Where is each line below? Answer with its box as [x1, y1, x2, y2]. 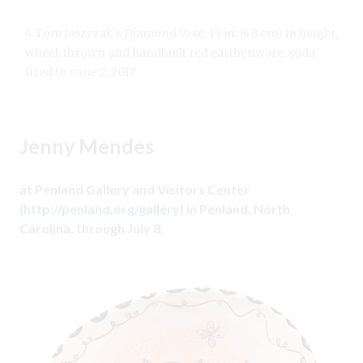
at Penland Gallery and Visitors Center [19, 181, 250, 197]
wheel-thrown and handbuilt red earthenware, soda [25, 45, 315, 60]
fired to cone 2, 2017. [25, 64, 136, 79]
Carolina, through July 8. [19, 220, 164, 236]
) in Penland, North [180, 200, 290, 216]
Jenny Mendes [19, 133, 154, 158]
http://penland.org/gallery [23, 200, 180, 216]
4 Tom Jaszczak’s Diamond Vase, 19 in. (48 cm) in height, [25, 25, 338, 41]
